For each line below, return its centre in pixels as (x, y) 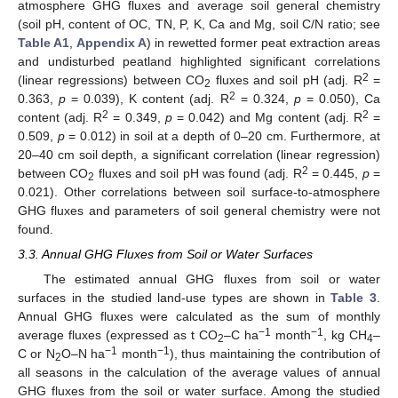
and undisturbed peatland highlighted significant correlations (199, 62)
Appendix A (111, 43)
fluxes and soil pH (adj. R (287, 80)
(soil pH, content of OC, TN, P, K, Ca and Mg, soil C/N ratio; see (199, 24)
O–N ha (83, 354)
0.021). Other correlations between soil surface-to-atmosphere (199, 192)
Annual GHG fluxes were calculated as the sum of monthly (199, 317)
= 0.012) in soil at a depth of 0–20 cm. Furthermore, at (223, 136)
